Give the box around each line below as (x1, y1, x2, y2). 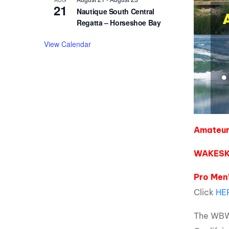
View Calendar (44, 39, 91, 50)
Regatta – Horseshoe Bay (77, 17, 161, 28)
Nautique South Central (77, 6, 154, 17)
